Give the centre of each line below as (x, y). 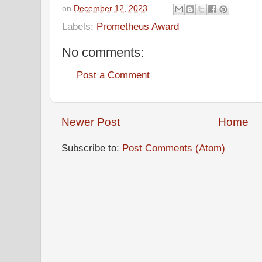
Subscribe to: (92, 148)
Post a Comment (113, 75)
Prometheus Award (138, 26)
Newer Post (91, 122)
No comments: (103, 52)
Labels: (79, 26)
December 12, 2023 (111, 8)
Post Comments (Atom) (174, 148)
